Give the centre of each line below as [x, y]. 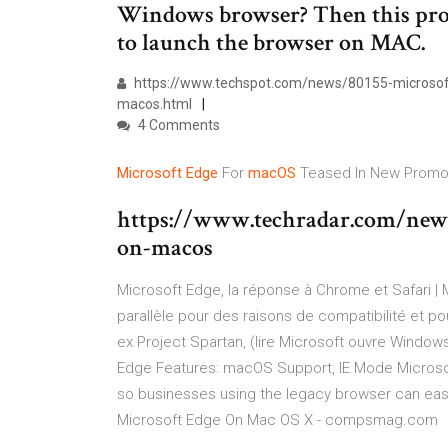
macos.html [154, 104]
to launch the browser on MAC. [271, 42]
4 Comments [177, 125]
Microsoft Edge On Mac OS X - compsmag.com [277, 420]
